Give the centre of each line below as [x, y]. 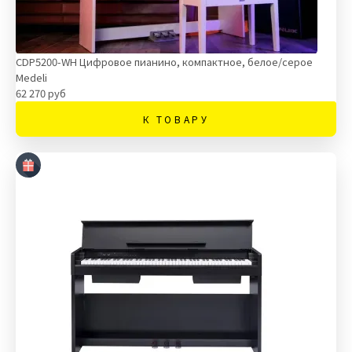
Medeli [31, 77]
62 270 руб [41, 93]
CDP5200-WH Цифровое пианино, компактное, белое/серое [164, 62]
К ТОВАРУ [176, 119]
